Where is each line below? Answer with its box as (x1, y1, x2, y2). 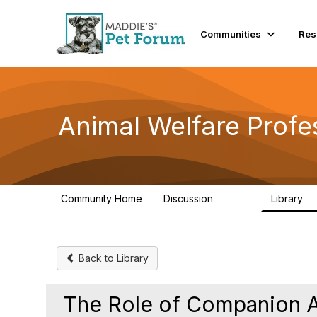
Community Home (61, 192, 142, 204)
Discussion (163, 192, 216, 204)
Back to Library (76, 252, 149, 264)
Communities (200, 28, 262, 40)
